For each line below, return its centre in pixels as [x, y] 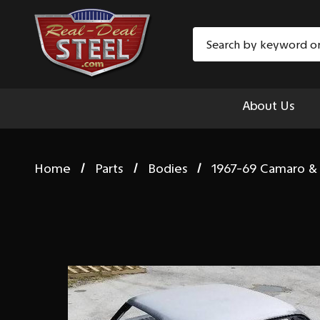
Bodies [167, 168]
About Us [269, 106]
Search [212, 36]
